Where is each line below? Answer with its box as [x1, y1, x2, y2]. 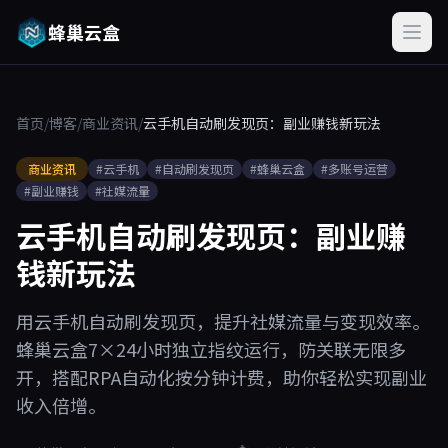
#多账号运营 [321, 160, 388, 177]
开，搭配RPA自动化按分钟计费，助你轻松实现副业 [16, 364, 427, 390]
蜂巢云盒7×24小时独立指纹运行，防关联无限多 [16, 336, 406, 362]
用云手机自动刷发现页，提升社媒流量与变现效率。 [16, 308, 430, 334]
